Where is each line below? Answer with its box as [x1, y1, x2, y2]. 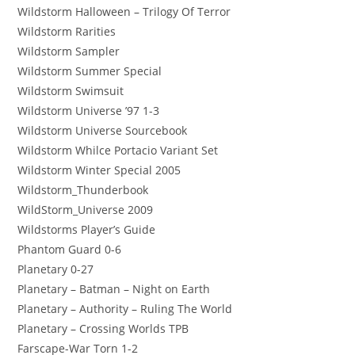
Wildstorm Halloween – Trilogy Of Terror [17, 3, 231, 19]
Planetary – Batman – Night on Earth [17, 281, 211, 296]
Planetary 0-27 [17, 261, 94, 277]
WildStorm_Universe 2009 [17, 201, 154, 217]
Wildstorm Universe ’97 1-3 [17, 102, 160, 118]
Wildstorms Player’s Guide [17, 221, 156, 237]
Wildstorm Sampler [17, 43, 120, 59]
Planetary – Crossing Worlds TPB [17, 320, 189, 336]
